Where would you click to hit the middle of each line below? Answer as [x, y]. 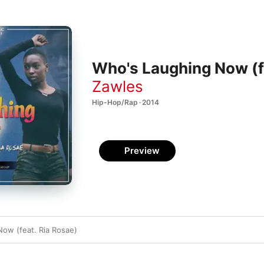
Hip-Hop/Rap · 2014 [126, 102]
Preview [142, 151]
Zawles [118, 86]
